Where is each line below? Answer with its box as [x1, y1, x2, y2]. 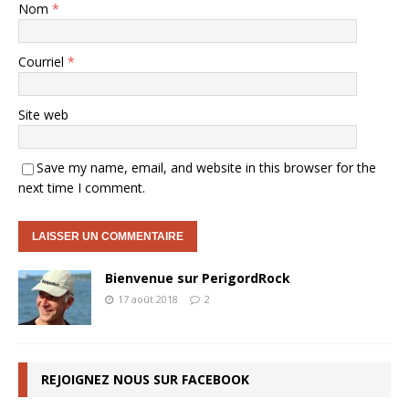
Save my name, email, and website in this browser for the [37, 159, 376, 177]
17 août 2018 [118, 292, 178, 307]
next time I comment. [18, 179, 145, 197]
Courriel [18, 53, 68, 71]
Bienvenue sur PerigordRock [105, 269, 290, 288]
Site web [18, 106, 68, 124]
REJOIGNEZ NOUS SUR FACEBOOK [41, 371, 249, 389]
